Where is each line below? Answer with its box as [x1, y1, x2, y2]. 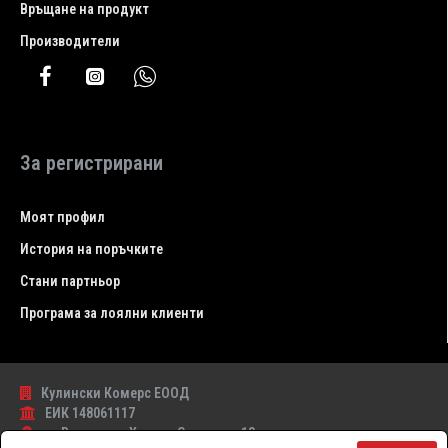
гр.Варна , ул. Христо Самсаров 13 [44, 425, 255, 441]
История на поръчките [20, 241, 163, 257]
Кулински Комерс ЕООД [41, 385, 189, 401]
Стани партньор [20, 273, 120, 289]
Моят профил [20, 209, 105, 225]
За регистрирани [20, 151, 163, 175]
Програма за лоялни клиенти [20, 305, 204, 321]
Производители [20, 33, 120, 49]
